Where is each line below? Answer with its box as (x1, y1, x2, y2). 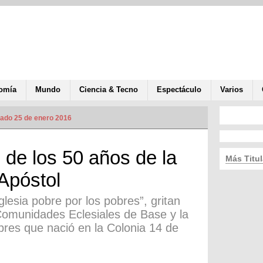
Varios (220, 85, 243, 94)
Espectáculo (157, 85, 201, 94)
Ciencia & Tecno (79, 85, 138, 94)
